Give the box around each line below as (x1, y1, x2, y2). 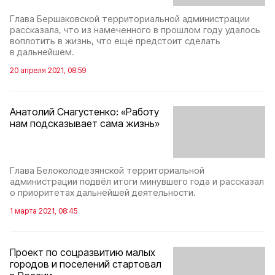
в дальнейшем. (10, 45, 74, 58)
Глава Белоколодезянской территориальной (10, 165, 204, 177)
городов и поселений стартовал (10, 258, 161, 271)
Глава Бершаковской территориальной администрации (10, 12, 250, 25)
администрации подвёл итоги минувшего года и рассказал (10, 176, 264, 188)
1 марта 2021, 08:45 (10, 206, 77, 216)
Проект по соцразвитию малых (10, 246, 155, 259)
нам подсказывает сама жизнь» (10, 117, 160, 130)
